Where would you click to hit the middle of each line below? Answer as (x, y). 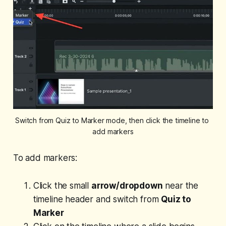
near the (181, 185)
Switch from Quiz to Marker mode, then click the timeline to (112, 120)
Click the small (62, 185)
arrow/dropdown (127, 185)
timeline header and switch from (97, 199)
